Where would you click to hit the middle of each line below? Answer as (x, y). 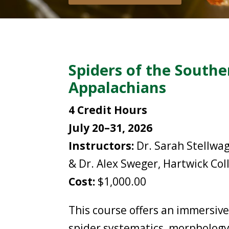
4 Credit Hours (108, 110)
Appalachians (118, 87)
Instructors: (101, 145)
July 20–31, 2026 (111, 128)
